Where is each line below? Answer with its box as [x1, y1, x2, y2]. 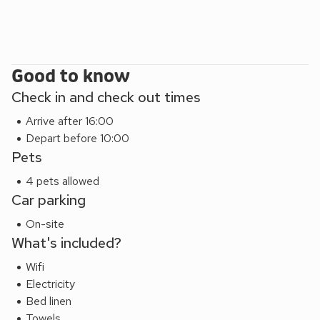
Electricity [26, 276, 75, 292]
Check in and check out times [11, 88, 201, 107]
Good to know [11, 66, 130, 89]
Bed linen [26, 294, 71, 309]
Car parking [11, 191, 86, 210]
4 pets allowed [26, 174, 99, 189]
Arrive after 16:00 [26, 114, 114, 129]
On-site [26, 216, 64, 232]
